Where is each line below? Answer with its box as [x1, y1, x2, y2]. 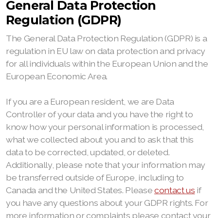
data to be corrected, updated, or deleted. [6, 147, 170, 157]
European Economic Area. [6, 71, 108, 81]
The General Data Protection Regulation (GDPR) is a [6, 33, 207, 43]
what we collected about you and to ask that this [6, 134, 194, 145]
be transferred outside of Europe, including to [6, 172, 184, 182]
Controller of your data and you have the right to [6, 109, 193, 119]
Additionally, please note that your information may [6, 160, 206, 170]
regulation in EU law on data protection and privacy [6, 46, 206, 56]
